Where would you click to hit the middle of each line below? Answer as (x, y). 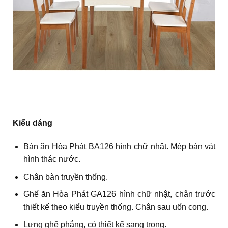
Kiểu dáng (32, 123)
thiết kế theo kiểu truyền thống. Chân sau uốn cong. (116, 207)
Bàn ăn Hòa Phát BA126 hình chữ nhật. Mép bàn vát (119, 146)
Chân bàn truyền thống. (65, 177)
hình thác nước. (52, 159)
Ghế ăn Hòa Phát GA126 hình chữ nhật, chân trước (119, 194)
